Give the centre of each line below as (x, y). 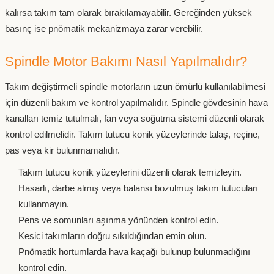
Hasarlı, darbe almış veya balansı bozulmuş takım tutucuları (138, 188)
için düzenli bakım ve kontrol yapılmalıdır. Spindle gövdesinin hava (136, 103)
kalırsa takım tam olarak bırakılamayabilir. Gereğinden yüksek (128, 13)
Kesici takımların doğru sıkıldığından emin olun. (113, 236)
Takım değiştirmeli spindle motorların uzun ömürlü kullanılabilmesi (135, 87)
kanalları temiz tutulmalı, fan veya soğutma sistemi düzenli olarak (135, 119)
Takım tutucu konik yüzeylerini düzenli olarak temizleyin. (130, 172)
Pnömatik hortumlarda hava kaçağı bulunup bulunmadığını (134, 252)
